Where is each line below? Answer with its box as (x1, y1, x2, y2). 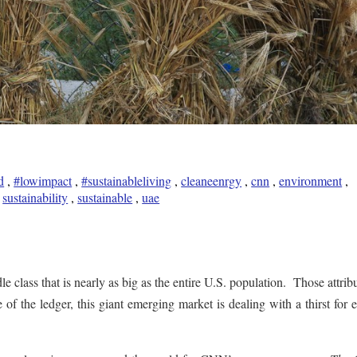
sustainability (2, 189, 69, 206)
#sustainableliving (81, 172, 172, 190)
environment (279, 172, 343, 190)
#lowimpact (14, 172, 73, 190)
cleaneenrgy (181, 172, 242, 190)
